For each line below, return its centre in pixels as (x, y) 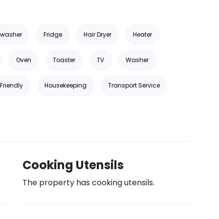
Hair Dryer (98, 34)
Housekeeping (66, 85)
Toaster (64, 60)
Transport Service (134, 85)
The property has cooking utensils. (88, 183)
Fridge (53, 34)
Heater (142, 34)
